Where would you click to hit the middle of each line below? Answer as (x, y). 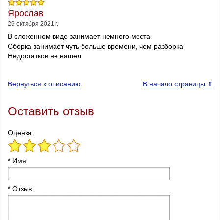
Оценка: (21, 133)
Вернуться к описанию (44, 84)
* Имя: (18, 161)
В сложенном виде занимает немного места (79, 37)
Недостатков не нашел (45, 56)
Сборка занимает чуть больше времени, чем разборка (96, 46)
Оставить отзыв (51, 111)
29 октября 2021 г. (33, 24)
